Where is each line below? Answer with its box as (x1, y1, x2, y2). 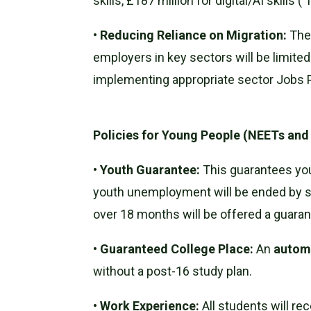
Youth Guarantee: (100, 162, 201, 177)
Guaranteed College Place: (100, 241, 254, 256)
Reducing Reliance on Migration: (100, 27, 287, 42)
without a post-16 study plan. (93, 263, 253, 278)
